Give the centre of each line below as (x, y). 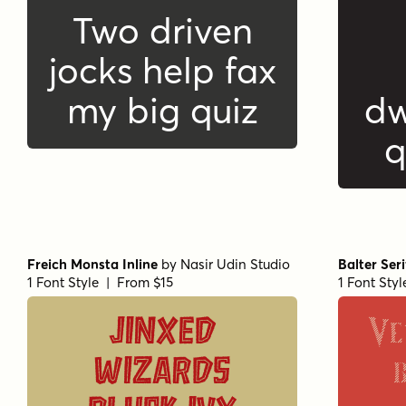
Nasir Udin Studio (235, 264)
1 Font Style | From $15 (100, 282)
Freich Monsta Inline (92, 264)
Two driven (162, 30)
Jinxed (162, 334)
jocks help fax (162, 70)
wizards (162, 374)
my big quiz (162, 110)
